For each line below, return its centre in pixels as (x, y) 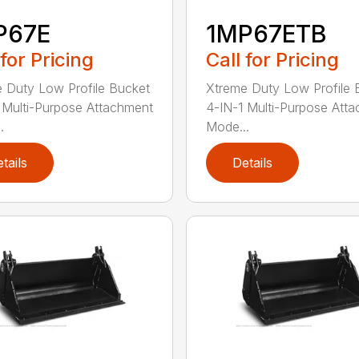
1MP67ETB (266, 33)
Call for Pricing (272, 59)
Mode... (227, 126)
